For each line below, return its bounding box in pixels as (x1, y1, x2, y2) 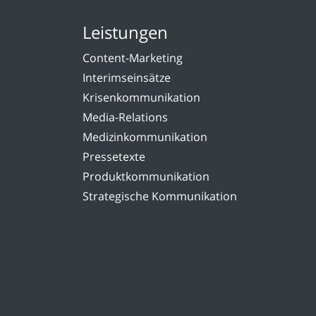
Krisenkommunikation (83, 90, 200, 106)
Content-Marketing (83, 50, 183, 66)
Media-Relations (83, 109, 168, 126)
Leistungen (83, 20, 168, 44)
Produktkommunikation (83, 169, 209, 185)
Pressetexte (83, 149, 145, 165)
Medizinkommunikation (83, 129, 207, 145)
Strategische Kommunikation (83, 188, 237, 205)
